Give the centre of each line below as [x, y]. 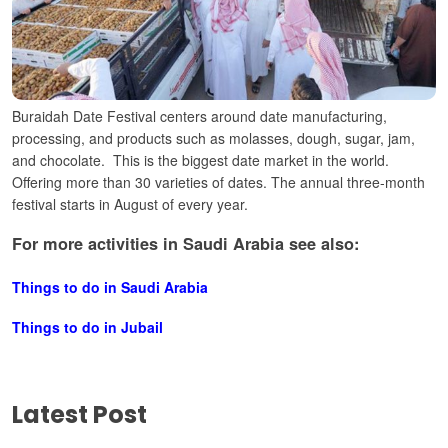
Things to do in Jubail [87, 327]
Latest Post [79, 414]
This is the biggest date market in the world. [251, 159]
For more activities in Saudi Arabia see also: [185, 244]
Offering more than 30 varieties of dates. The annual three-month [218, 181]
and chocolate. [60, 159]
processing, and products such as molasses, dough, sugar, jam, [213, 137]
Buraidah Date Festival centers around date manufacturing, [199, 115]
